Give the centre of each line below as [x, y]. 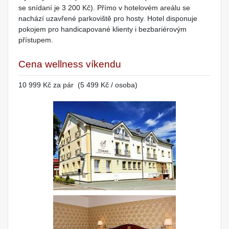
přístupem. [36, 40]
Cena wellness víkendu [70, 64]
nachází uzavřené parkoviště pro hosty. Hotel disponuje [108, 19]
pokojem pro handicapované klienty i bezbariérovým [102, 29]
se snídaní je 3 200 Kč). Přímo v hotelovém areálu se [104, 8]
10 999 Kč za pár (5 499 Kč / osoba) [78, 85]
